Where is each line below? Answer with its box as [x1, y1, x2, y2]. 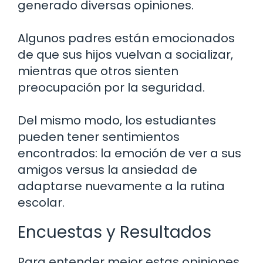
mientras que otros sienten [18, 63, 178, 80]
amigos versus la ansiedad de [18, 161, 197, 178]
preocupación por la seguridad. [18, 79, 205, 96]
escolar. [18, 194, 65, 211]
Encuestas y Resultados [18, 221, 211, 244]
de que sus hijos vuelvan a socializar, [18, 46, 233, 63]
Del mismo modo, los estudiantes [18, 112, 216, 129]
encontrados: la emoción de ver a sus [18, 145, 241, 162]
